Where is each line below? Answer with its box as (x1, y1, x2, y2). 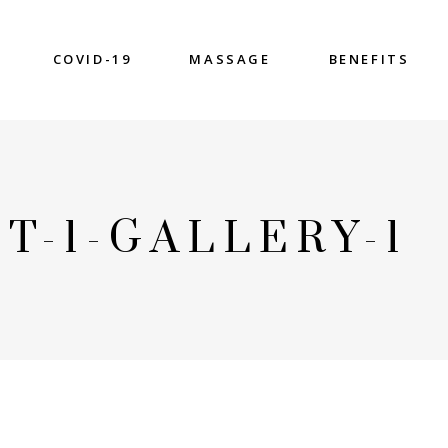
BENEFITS (328, 50, 410, 68)
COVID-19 (52, 50, 132, 68)
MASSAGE (189, 50, 271, 68)
